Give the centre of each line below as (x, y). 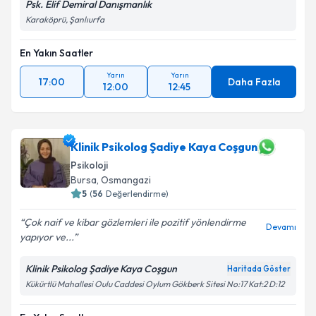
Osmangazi (126, 180)
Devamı (281, 227)
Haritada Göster (259, 269)
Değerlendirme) (137, 194)
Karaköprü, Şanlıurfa (65, 19)
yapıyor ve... (47, 237)
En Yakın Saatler (56, 53)
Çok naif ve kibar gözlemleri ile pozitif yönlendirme (135, 222)
